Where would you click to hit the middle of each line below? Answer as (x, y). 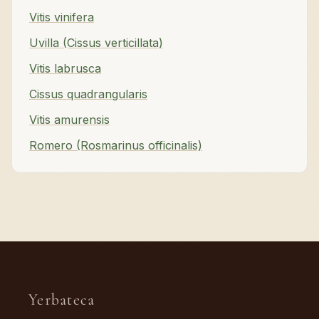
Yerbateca (62, 300)
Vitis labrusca (65, 69)
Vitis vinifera (62, 17)
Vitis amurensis (69, 120)
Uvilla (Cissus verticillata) (96, 43)
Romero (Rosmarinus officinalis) (116, 146)
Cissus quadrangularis (88, 94)
